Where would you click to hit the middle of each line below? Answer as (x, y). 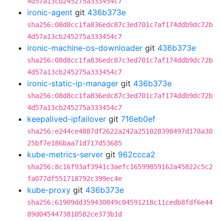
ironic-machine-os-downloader (85, 48)
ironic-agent (50, 12)
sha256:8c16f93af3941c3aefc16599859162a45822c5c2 (120, 167)
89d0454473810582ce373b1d (74, 214)
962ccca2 (137, 154)
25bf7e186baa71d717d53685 (74, 143)
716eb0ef (138, 119)
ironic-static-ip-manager (73, 83)
